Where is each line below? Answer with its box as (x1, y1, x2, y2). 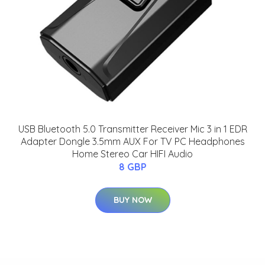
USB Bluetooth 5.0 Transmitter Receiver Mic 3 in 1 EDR (18, 122, 247, 135)
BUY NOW (113, 194, 152, 205)
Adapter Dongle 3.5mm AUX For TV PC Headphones (20, 135, 245, 147)
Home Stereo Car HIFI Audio (72, 147, 193, 160)
